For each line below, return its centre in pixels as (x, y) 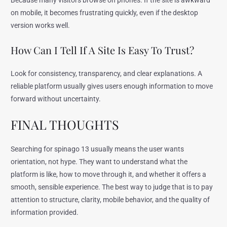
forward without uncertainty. (56, 99)
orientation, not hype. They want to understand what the (99, 161)
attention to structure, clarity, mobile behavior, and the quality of (110, 199)
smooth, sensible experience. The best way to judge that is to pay (112, 187)
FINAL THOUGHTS (65, 124)
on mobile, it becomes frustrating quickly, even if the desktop (105, 13)
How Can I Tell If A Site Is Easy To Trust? (103, 50)
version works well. (41, 26)
